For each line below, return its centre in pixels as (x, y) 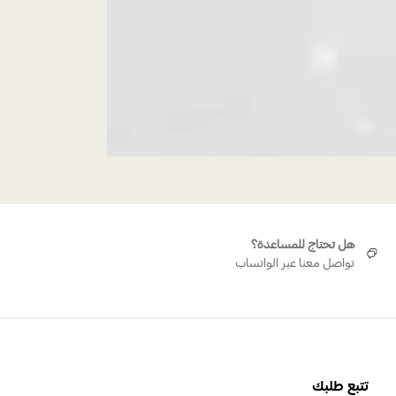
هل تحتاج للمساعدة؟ (303, 244)
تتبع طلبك (340, 385)
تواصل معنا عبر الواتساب (295, 262)
